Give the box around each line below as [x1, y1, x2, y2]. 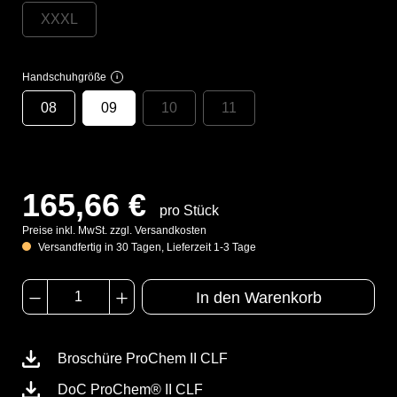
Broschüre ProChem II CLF [58, 350, 228, 366]
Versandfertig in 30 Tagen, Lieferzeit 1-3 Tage [35, 240, 256, 253]
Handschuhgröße [22, 70, 106, 83]
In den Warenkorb [195, 288, 322, 307]
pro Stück [160, 202, 219, 218]
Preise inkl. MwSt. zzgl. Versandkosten [22, 223, 206, 237]
